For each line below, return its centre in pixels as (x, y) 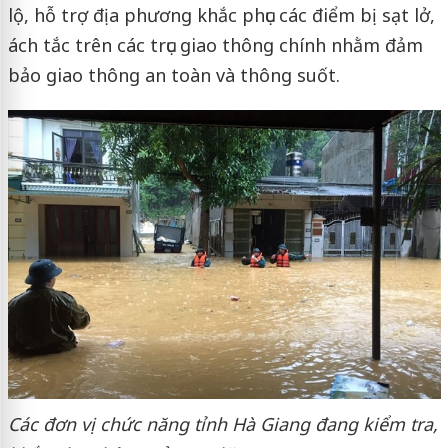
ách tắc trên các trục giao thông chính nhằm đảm (215, 45)
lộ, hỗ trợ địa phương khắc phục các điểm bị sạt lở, (221, 15)
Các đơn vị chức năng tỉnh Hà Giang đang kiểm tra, (222, 423)
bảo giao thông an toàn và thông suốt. (176, 75)
